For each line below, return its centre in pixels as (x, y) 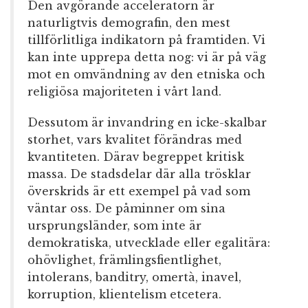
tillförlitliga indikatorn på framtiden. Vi (146, 40)
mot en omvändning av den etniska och (146, 75)
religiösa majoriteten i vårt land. (124, 92)
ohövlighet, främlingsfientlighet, (124, 260)
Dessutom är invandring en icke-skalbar (147, 123)
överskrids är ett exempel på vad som (139, 191)
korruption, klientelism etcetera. (124, 295)
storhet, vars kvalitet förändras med (135, 140)
